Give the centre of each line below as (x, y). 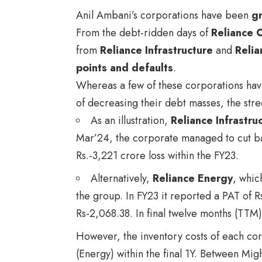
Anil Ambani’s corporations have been (164, 15)
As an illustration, (131, 120)
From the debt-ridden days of (144, 32)
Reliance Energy (193, 178)
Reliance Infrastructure (156, 50)
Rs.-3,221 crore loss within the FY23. (157, 155)
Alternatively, (122, 178)
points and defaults (125, 68)
